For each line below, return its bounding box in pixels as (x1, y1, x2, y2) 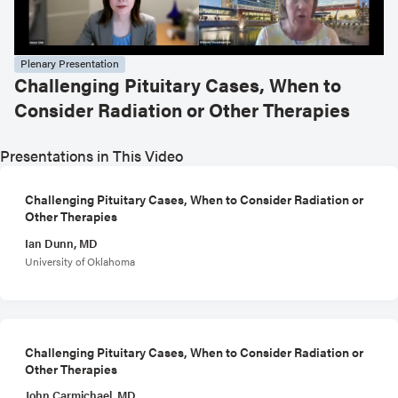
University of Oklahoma (25, 252, 135, 269)
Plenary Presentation (20, 55, 119, 72)
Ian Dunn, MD (25, 234, 98, 251)
